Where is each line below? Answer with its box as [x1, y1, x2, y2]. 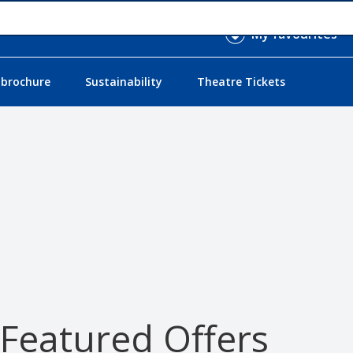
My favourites [251, 25, 337, 43]
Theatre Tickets [196, 74, 285, 90]
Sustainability [84, 74, 162, 90]
